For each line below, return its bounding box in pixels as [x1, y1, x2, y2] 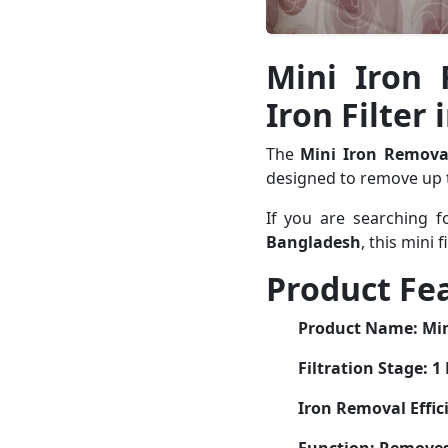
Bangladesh [265, 231, 361, 253]
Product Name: [297, 317, 418, 339]
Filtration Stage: [297, 357, 428, 379]
